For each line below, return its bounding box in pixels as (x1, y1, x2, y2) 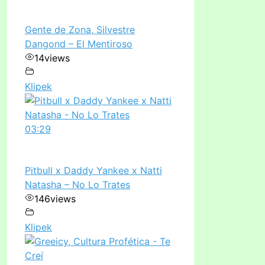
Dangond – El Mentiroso (25, 37, 132, 50)
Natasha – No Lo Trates (25, 178, 130, 190)
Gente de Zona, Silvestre (25, 23, 135, 35)
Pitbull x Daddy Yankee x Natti (25, 164, 162, 176)
